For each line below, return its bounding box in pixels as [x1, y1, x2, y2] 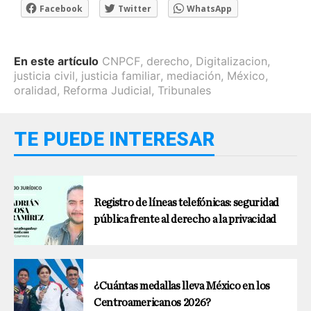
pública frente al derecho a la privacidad [94, 214, 276, 225]
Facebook [40, 3, 83, 15]
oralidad [14, 83, 57, 97]
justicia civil [14, 69, 75, 83]
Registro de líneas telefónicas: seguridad [94, 197, 279, 208]
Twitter [118, 3, 151, 15]
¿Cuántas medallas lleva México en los [94, 280, 271, 292]
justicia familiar [81, 69, 160, 83]
